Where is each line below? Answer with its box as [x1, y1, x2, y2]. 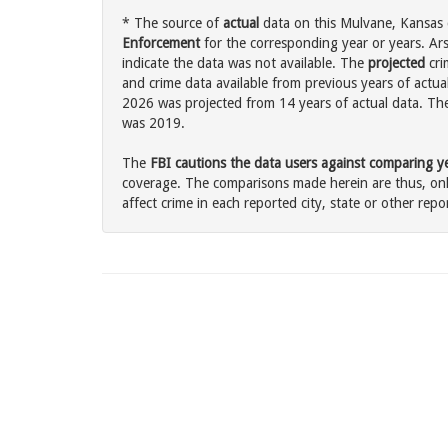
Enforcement [122, 35, 200, 52]
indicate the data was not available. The [122, 55, 368, 72]
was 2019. [122, 115, 185, 132]
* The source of [122, 15, 223, 32]
